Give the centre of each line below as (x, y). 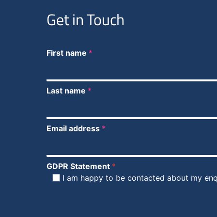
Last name (67, 90)
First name (68, 53)
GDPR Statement (79, 166)
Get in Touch (85, 19)
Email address (74, 128)
